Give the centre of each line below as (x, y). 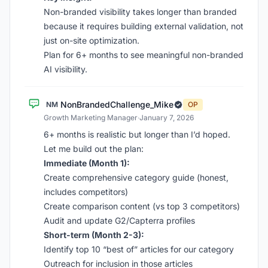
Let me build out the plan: (94, 149)
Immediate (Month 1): (87, 163)
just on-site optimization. (92, 40)
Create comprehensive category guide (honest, (136, 177)
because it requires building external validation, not (144, 26)
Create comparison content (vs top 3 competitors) (142, 206)
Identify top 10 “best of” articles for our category (139, 249)
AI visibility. (66, 69)
